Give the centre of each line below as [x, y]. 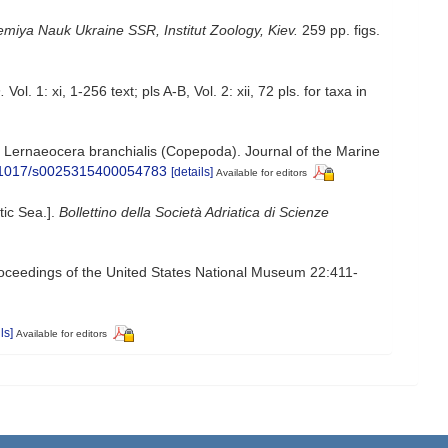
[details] [192, 172]
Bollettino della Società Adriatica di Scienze [194, 212]
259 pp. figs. [339, 30]
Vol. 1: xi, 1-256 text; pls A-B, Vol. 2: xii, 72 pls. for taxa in [186, 91]
